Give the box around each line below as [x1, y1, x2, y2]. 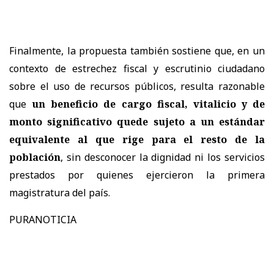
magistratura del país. [9, 186, 110, 200]
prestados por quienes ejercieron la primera [9, 168, 265, 182]
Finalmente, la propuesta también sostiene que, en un [9, 44, 265, 58]
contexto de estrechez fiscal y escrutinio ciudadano [9, 62, 265, 76]
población [9, 150, 61, 165]
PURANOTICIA [9, 213, 76, 227]
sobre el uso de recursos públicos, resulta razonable [9, 80, 265, 94]
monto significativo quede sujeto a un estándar [9, 115, 265, 129]
